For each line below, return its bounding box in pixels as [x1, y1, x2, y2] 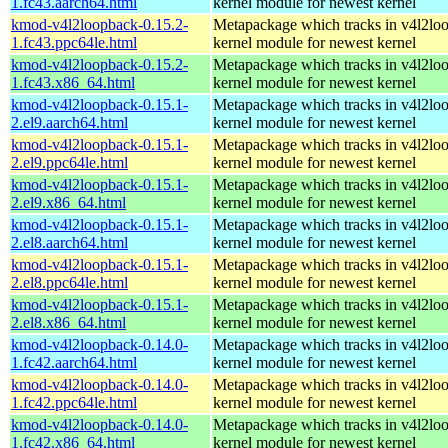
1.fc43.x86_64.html [11, 73, 135, 91]
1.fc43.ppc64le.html [11, 33, 137, 51]
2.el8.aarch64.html [11, 233, 128, 251]
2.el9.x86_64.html [11, 193, 126, 211]
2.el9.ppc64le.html [11, 153, 128, 171]
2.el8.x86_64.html [11, 313, 126, 331]
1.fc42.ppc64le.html [11, 393, 137, 411]
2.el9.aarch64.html [11, 113, 128, 131]
